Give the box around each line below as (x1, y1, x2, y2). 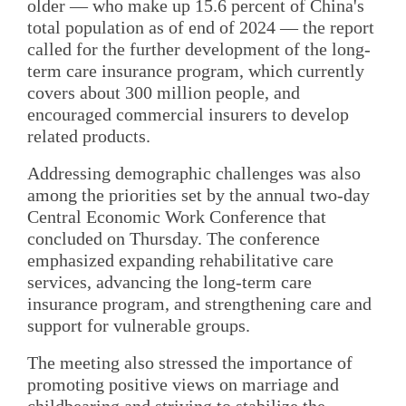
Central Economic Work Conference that (27, 207, 326, 227)
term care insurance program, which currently (27, 60, 364, 81)
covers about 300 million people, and (27, 82, 300, 102)
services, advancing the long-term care (27, 272, 312, 293)
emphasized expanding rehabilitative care (27, 250, 333, 271)
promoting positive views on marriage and (27, 374, 339, 395)
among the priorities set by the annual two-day (27, 185, 370, 206)
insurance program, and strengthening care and (27, 294, 372, 314)
